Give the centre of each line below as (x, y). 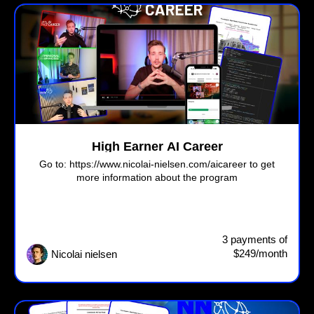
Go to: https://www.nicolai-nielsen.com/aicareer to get (157, 164)
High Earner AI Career (157, 147)
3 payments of (255, 240)
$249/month (260, 254)
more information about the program (157, 178)
